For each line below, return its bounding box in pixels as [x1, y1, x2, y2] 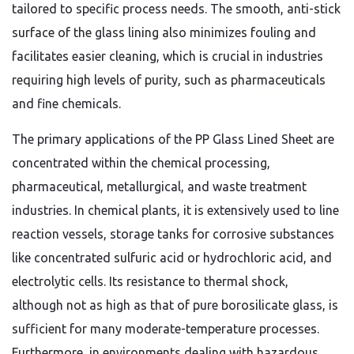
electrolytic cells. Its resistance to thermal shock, [12, 274, 288, 288]
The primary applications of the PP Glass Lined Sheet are [12, 132, 334, 146]
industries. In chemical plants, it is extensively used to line [12, 203, 339, 217]
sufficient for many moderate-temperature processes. [12, 322, 319, 336]
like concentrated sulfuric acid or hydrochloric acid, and [12, 250, 332, 265]
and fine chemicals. [12, 96, 121, 111]
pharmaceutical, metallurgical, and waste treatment [12, 179, 307, 194]
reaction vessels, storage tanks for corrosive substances [12, 227, 334, 241]
